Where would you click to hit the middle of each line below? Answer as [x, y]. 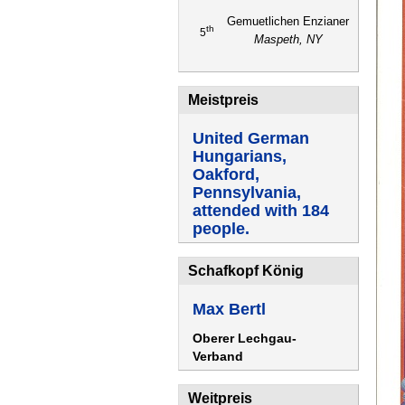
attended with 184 [261, 211]
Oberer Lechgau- [245, 338]
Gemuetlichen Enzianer [288, 21]
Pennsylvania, [247, 193]
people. [221, 229]
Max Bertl [229, 309]
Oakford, [226, 174]
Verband [218, 356]
